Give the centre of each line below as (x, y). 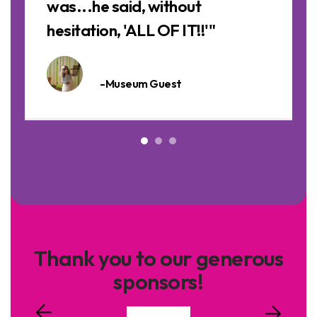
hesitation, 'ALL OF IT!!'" (131, 30)
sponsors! (158, 281)
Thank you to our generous (158, 258)
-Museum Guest (141, 83)
